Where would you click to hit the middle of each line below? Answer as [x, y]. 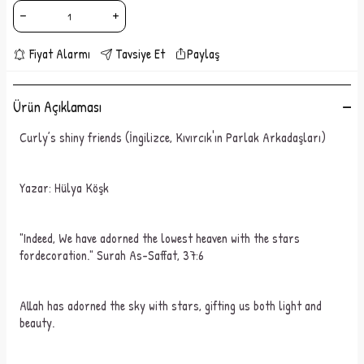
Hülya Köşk [82, 188]
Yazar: [35, 188]
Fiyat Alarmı [60, 54]
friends [105, 137]
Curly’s [38, 137]
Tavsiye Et [141, 54]
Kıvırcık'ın [199, 137]
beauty [36, 323]
